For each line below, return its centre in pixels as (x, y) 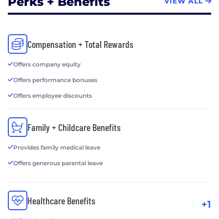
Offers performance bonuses (55, 80)
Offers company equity (47, 65)
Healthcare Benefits (61, 201)
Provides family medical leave (57, 148)
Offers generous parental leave (58, 163)
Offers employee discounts (53, 96)
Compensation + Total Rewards (80, 44)
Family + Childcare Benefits (74, 127)
